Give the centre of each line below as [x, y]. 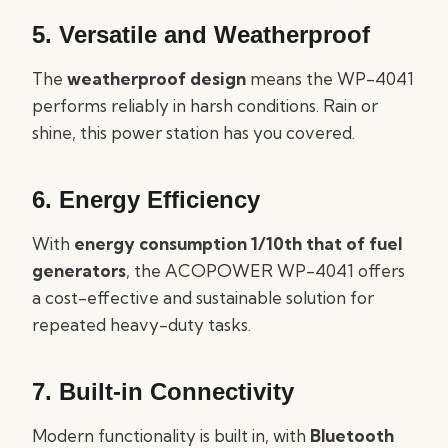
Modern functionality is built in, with [171, 435]
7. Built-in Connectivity [163, 391]
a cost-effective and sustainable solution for [203, 297]
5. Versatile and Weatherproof [201, 34]
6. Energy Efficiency [146, 199]
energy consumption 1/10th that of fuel [238, 243]
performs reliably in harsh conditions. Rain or [205, 105]
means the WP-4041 [330, 78]
